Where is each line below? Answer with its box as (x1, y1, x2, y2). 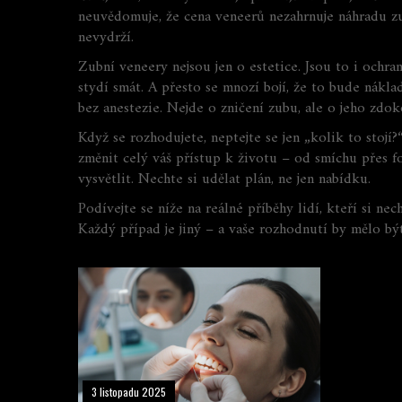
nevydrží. (78, 24, 134, 51)
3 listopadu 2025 (92, 383, 166, 399)
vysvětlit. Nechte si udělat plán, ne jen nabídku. (78, 166, 371, 193)
